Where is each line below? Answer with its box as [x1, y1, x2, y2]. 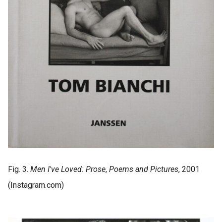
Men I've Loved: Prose [30, 164, 106, 174]
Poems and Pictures [109, 164, 178, 174]
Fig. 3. [8, 164, 30, 174]
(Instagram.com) [8, 180, 64, 190]
